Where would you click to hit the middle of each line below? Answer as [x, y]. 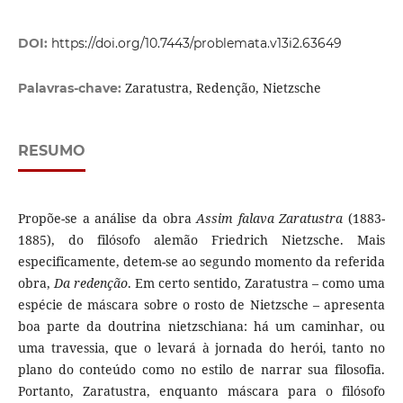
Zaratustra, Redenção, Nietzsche [223, 88]
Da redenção [90, 283]
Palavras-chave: [71, 89]
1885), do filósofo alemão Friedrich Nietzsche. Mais [201, 240]
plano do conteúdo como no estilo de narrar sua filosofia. [201, 370]
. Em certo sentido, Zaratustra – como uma [257, 283]
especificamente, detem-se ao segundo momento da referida [201, 262]
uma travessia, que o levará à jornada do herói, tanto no [201, 348]
